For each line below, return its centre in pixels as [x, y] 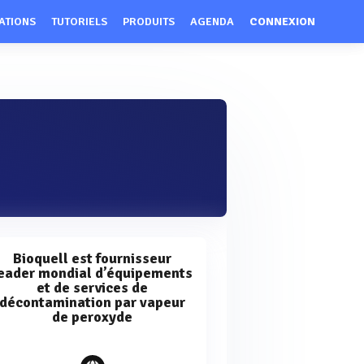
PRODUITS [149, 22]
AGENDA [212, 22]
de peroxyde [93, 317]
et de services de [93, 288]
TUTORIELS [79, 22]
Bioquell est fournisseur [93, 258]
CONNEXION [282, 22]
